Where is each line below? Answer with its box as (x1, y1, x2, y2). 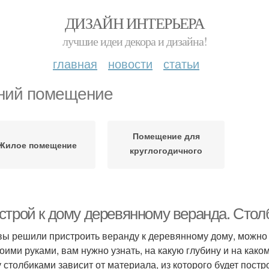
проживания (140, 158, 192, 171)
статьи (163, 55, 199, 72)
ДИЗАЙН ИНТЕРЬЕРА (64, 13, 205, 33)
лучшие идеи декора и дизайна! (62, 33, 207, 49)
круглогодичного (130, 144, 202, 156)
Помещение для (132, 129, 200, 142)
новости (108, 55, 153, 72)
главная (53, 55, 97, 72)
